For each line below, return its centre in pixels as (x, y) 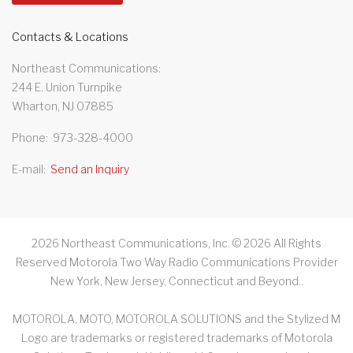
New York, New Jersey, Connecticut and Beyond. (175, 281)
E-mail (28, 169)
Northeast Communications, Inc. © (151, 243)
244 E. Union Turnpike (67, 87)
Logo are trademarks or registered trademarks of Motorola (176, 337)
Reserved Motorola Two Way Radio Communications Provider (176, 262)
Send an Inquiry (90, 169)
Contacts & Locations (70, 36)
